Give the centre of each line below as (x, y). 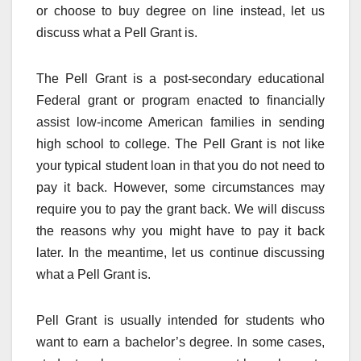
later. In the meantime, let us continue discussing (180, 252)
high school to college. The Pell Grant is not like (180, 143)
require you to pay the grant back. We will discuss (180, 209)
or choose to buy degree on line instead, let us (180, 10)
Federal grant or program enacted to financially (180, 100)
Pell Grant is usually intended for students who (180, 320)
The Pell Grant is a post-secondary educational (180, 78)
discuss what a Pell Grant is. (117, 32)
